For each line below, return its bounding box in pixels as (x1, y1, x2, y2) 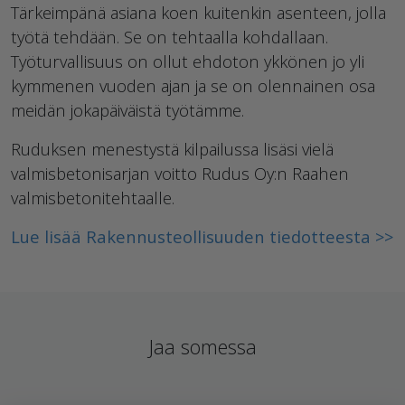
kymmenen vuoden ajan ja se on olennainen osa (11, 74, 375, 98)
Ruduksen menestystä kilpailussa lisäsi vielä (11, 137, 334, 161)
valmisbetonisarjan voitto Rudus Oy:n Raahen (11, 162, 349, 185)
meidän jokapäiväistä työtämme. (11, 99, 244, 122)
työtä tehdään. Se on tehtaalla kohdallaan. (11, 25, 328, 49)
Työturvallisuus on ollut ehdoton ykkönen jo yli (11, 50, 364, 73)
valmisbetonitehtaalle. (11, 186, 174, 210)
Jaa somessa (148, 334, 257, 361)
